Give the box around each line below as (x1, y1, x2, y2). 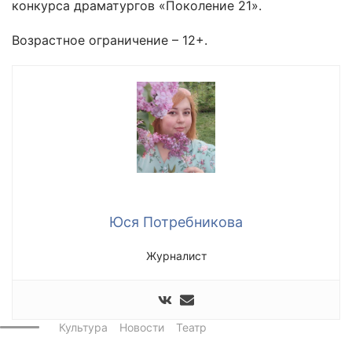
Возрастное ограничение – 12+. (12, 31, 207, 48)
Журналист (145, 249, 207, 263)
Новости (119, 321, 164, 335)
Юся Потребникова (109, 214, 243, 231)
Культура (59, 321, 108, 335)
